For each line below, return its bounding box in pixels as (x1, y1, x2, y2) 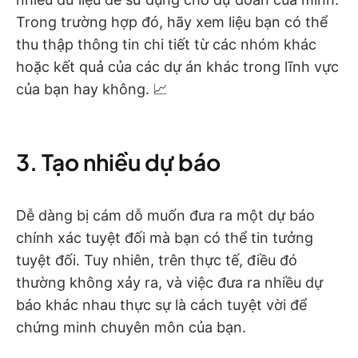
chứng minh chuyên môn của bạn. (16, 319, 246, 336)
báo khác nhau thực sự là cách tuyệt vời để (16, 296, 307, 314)
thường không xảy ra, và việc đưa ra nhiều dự (16, 274, 323, 292)
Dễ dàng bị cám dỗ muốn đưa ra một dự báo (16, 207, 315, 225)
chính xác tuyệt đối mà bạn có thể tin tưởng (16, 229, 313, 247)
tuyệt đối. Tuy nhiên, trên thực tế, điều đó (16, 252, 297, 269)
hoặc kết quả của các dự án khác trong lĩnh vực (16, 58, 339, 76)
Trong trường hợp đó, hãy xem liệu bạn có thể (16, 14, 328, 31)
